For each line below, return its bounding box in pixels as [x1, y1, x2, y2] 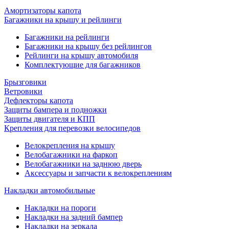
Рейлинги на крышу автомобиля [25, 51, 138, 60]
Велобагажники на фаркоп [25, 150, 118, 159]
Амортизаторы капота [4, 6, 81, 15]
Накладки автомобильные [4, 186, 95, 195]
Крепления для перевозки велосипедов [4, 124, 141, 132]
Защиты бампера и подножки [4, 105, 107, 114]
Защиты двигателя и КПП [4, 114, 95, 123]
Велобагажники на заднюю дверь [25, 159, 142, 168]
